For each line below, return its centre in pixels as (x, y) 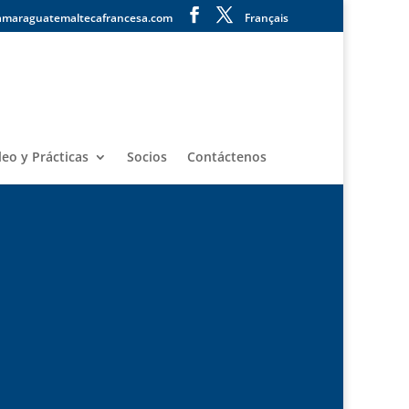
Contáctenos (226, 157)
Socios (147, 157)
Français (267, 18)
